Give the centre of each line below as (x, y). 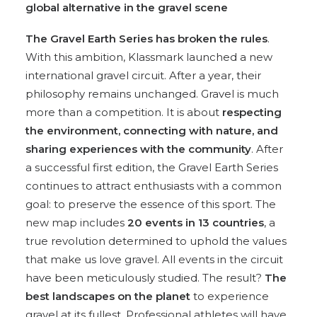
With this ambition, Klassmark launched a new (149, 57)
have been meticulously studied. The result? (145, 278)
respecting (252, 112)
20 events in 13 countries (196, 223)
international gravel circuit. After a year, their (143, 75)
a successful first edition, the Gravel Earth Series (152, 167)
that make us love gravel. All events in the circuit (154, 259)
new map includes (76, 223)
